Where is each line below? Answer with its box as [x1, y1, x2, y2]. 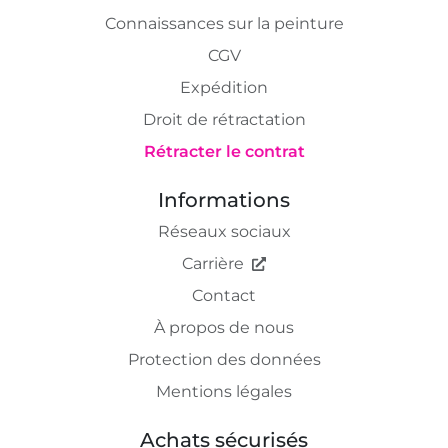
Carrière [182, 253, 244, 273]
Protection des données [127, 349, 321, 369]
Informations [158, 187, 290, 212]
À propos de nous [154, 317, 294, 337]
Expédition [180, 77, 268, 97]
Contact [192, 285, 256, 305]
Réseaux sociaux [157, 221, 291, 241]
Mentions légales [156, 381, 292, 401]
